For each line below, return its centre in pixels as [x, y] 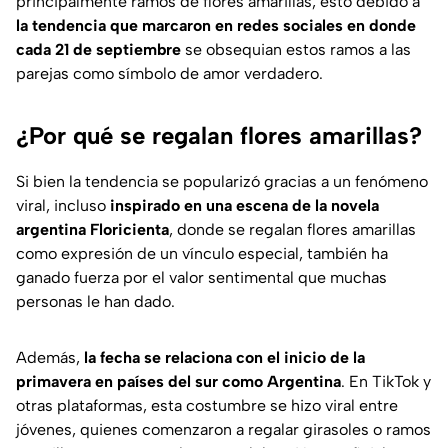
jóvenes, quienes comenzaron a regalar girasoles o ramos [223, 430]
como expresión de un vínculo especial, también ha [202, 254]
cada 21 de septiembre [98, 50]
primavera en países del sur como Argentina [178, 382]
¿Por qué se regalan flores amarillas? [219, 136]
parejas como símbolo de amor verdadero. [169, 74]
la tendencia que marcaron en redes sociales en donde [216, 26]
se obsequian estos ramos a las [296, 50]
